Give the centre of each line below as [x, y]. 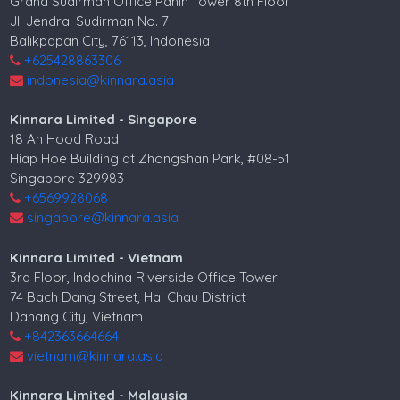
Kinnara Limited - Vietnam [97, 257]
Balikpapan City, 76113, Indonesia [110, 40]
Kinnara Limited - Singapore [104, 120]
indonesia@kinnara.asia [101, 79]
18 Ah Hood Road [65, 139]
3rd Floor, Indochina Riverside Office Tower [144, 277]
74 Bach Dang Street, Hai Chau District [128, 296]
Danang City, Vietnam [77, 316]
